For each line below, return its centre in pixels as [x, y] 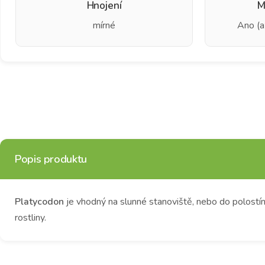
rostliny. [30, 217]
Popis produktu [51, 159]
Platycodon [39, 201]
